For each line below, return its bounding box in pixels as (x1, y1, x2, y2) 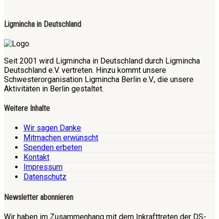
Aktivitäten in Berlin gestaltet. (4, 84, 104, 93)
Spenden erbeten (23, 143, 82, 153)
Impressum (23, 162, 63, 172)
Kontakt (23, 153, 49, 162)
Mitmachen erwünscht (23, 133, 98, 143)
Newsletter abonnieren (4, 192, 73, 202)
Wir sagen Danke (23, 123, 81, 133)
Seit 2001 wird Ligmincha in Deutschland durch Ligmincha (4, 56, 200, 66)
